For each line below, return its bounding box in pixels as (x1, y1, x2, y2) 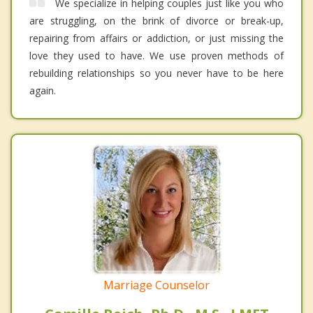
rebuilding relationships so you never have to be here (29, 66, 284, 80)
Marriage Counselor (103, 277, 210, 293)
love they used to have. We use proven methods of (29, 48, 284, 62)
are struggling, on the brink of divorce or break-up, (29, 13, 284, 27)
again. (29, 83, 56, 97)
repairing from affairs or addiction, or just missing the (29, 31, 284, 45)
